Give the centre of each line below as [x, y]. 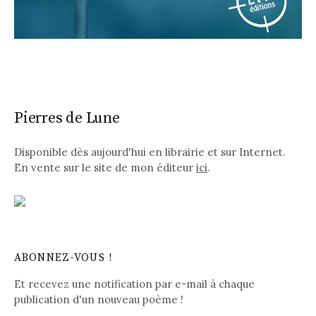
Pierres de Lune [67, 119]
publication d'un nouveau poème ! [99, 299]
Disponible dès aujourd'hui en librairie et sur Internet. [150, 152]
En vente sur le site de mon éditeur [105, 167]
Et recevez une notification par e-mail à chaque [134, 284]
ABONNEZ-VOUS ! [63, 257]
